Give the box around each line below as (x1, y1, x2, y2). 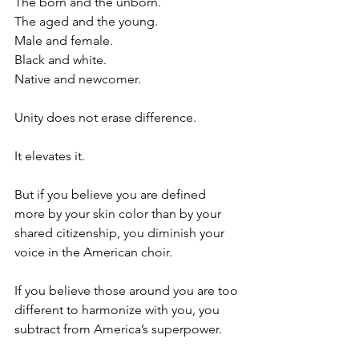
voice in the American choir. (14, 244, 172, 260)
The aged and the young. (14, 14, 158, 30)
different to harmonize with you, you (14, 302, 223, 318)
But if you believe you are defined (14, 187, 209, 203)
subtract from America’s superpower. (14, 321, 222, 337)
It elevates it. (14, 148, 85, 164)
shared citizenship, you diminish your (14, 225, 228, 241)
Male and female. (14, 33, 113, 49)
